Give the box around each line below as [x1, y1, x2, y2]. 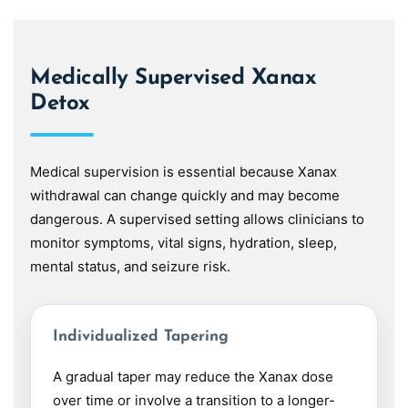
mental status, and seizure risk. [30, 258, 230, 276]
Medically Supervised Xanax [30, 67, 317, 90]
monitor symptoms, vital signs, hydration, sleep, [30, 234, 337, 252]
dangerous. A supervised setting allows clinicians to [30, 210, 364, 229]
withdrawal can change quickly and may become [30, 187, 340, 205]
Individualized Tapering [53, 329, 229, 345]
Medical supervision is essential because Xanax [30, 163, 337, 181]
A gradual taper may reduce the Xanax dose [53, 368, 333, 386]
